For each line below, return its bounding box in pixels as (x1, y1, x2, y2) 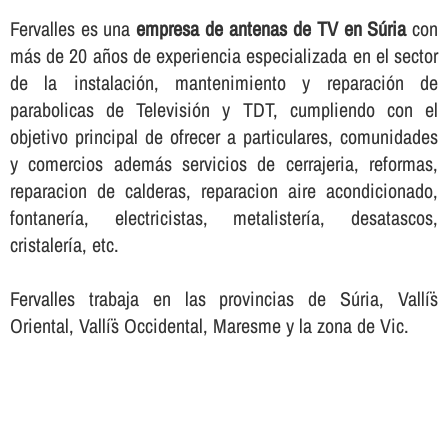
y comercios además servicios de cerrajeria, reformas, (9, 149, 439, 177)
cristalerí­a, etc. (9, 230, 119, 258)
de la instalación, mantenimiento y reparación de (9, 68, 439, 96)
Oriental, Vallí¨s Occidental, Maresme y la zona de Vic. (9, 311, 409, 339)
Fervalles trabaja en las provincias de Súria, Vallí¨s (9, 284, 439, 312)
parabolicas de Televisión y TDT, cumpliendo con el (9, 95, 439, 123)
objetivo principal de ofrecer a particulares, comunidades (9, 122, 439, 150)
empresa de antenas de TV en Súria (136, 14, 407, 42)
